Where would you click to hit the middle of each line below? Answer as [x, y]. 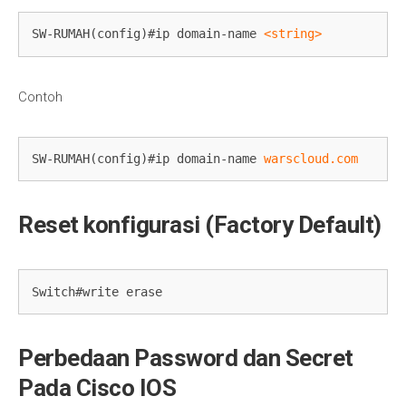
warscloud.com [311, 159]
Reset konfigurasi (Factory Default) [200, 225]
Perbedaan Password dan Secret [186, 358]
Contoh [40, 97]
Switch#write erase [97, 291]
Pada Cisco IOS [97, 388]
